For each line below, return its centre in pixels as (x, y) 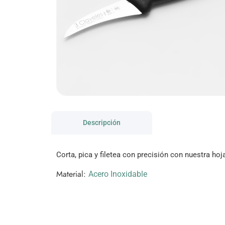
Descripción (102, 123)
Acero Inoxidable (118, 174)
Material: (72, 174)
